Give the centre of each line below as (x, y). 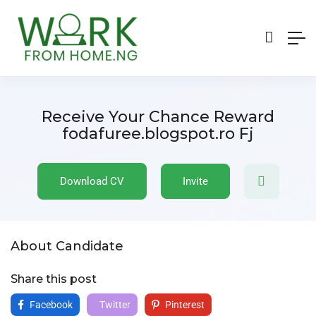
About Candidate (67, 246)
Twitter (114, 304)
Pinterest (184, 304)
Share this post (54, 279)
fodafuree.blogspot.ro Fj (158, 133)
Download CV (92, 181)
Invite (195, 181)
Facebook (50, 304)
